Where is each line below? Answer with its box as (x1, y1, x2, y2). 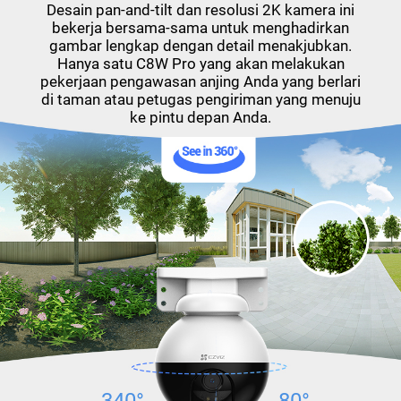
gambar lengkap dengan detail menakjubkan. (49, 37, 352, 55)
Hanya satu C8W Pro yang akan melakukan (56, 55, 345, 73)
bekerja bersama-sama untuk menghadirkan (52, 19, 349, 38)
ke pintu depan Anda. (130, 108, 271, 127)
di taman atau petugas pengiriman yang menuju (40, 90, 361, 109)
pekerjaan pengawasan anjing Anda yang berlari (40, 73, 361, 91)
